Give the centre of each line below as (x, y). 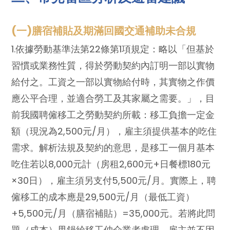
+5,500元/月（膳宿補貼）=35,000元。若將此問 (113, 213)
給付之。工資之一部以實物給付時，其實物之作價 (113, 82)
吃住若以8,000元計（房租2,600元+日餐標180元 (111, 164)
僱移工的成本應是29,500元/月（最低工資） (103, 197)
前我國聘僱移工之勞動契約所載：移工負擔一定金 (113, 114)
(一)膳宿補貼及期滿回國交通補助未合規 (104, 31)
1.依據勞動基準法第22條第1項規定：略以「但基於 (113, 49)
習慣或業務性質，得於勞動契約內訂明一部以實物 (113, 65)
